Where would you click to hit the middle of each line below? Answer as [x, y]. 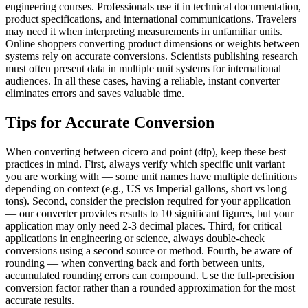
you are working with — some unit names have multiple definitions [151, 177]
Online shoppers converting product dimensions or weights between [153, 44]
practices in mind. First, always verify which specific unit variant [145, 164]
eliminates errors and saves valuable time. [95, 93]
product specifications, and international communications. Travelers [151, 19]
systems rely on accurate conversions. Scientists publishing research [152, 56]
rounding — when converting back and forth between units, [135, 263]
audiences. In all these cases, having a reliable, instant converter [143, 81]
